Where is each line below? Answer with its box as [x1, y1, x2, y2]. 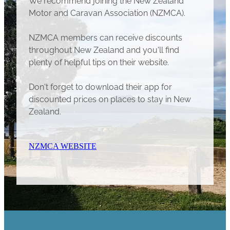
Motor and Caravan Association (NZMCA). [29, 6, 185, 18]
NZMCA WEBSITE [29, 141, 97, 150]
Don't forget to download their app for [29, 80, 172, 92]
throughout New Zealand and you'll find [29, 43, 179, 55]
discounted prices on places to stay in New [29, 92, 191, 104]
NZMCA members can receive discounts [29, 31, 182, 43]
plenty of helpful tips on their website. [29, 55, 169, 67]
